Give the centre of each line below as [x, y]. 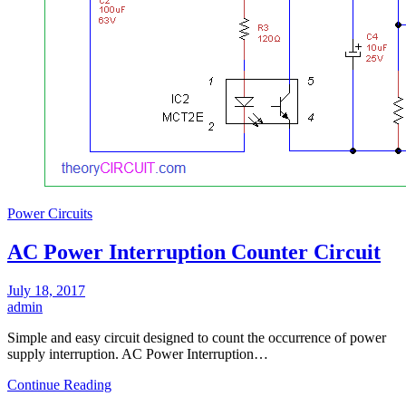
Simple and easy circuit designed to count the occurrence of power [197, 337]
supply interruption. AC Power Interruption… [138, 353]
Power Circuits [50, 213]
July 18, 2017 [46, 290]
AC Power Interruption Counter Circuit [194, 251]
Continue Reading [59, 384]
